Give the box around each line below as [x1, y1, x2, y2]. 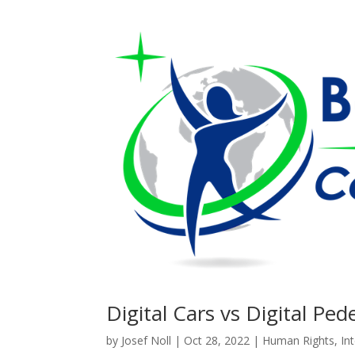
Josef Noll [121, 332, 172, 348]
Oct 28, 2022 [184, 332, 250, 348]
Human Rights [262, 332, 335, 348]
